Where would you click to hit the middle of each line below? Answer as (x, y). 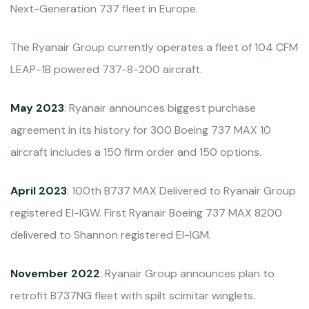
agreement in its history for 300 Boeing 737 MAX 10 (141, 130)
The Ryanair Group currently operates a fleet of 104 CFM (154, 48)
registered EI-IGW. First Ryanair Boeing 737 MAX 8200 (146, 213)
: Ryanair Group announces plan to (187, 274)
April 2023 (39, 191)
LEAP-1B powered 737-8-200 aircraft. (106, 70)
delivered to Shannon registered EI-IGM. (111, 235)
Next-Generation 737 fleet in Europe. (104, 9)
